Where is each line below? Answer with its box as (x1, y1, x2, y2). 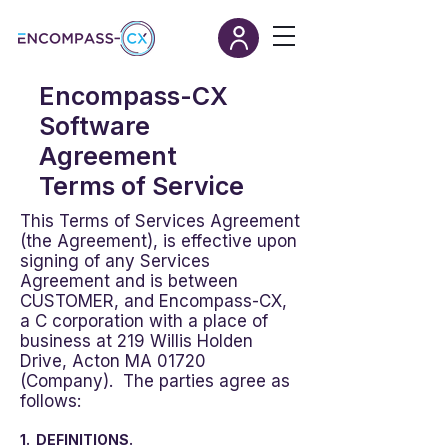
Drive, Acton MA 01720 (20, 351, 206, 371)
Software (39, 111, 150, 141)
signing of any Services (20, 251, 210, 271)
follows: (20, 391, 81, 411)
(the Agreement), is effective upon (20, 231, 297, 251)
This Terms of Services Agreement (20, 211, 300, 231)
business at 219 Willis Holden (20, 331, 253, 351)
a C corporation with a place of (20, 311, 268, 331)
